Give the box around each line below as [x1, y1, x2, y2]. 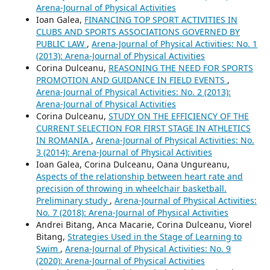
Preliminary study [36, 195, 110, 206]
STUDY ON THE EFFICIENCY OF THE [108, 110, 249, 122]
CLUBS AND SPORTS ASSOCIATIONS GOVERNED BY [36, 26, 240, 37]
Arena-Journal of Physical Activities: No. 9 [65, 243, 231, 254]
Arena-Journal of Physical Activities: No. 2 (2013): [36, 86, 231, 98]
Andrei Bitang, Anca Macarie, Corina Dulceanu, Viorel [36, 219, 252, 230]
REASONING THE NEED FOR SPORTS [108, 62, 253, 74]
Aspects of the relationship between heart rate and [36, 171, 243, 182]
